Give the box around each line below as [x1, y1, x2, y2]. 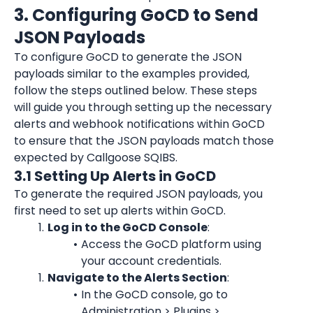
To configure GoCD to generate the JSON [14, 49, 242, 65]
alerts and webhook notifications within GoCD [14, 116, 265, 132]
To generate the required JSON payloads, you [14, 186, 263, 202]
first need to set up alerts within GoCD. [14, 203, 226, 219]
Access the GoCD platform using [80, 236, 261, 252]
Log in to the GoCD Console [47, 219, 208, 235]
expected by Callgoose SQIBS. [14, 150, 177, 166]
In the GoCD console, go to [80, 286, 228, 303]
